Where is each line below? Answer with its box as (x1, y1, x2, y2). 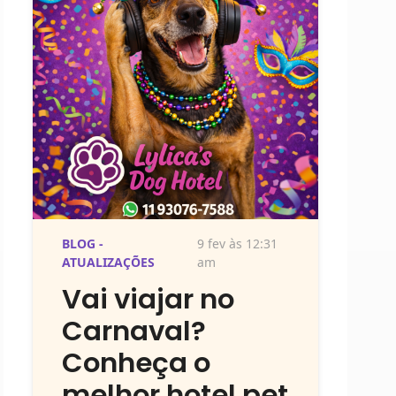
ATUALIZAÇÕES (61, 254, 155, 271)
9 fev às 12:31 (196, 235, 278, 253)
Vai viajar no (61, 279, 234, 318)
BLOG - (61, 235, 103, 253)
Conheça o (61, 343, 210, 382)
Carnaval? (61, 311, 206, 350)
